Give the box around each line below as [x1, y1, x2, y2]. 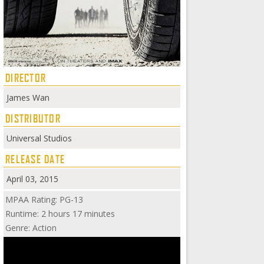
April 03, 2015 [6, 173, 58, 184]
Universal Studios [6, 133, 72, 144]
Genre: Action [5, 222, 57, 233]
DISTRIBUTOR [5, 112, 61, 125]
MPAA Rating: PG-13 [5, 194, 83, 205]
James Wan [6, 92, 49, 103]
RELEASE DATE [5, 153, 65, 166]
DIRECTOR [5, 71, 47, 84]
